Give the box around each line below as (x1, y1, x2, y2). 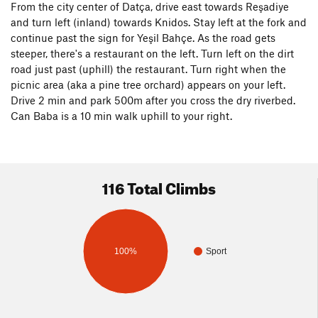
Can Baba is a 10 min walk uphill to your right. (11, 109, 232, 122)
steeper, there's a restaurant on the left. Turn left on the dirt (11, 46, 294, 60)
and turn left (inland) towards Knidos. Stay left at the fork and (11, 15, 307, 28)
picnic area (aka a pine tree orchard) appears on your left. (11, 77, 285, 91)
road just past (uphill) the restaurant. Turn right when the (11, 62, 286, 75)
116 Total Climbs (102, 172, 216, 198)
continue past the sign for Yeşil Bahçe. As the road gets (11, 31, 275, 44)
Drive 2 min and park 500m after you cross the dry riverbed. (11, 93, 295, 106)
